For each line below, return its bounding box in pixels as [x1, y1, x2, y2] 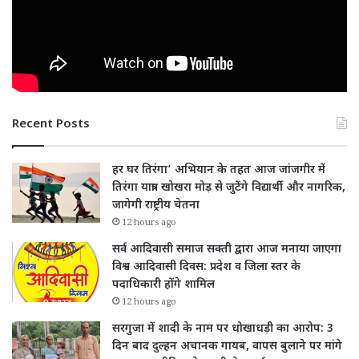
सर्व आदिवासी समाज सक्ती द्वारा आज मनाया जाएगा [112, 242, 341, 258]
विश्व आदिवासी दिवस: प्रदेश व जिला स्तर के [112, 260, 301, 276]
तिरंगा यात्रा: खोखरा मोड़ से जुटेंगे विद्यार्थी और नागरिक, [112, 180, 345, 196]
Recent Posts [12, 117, 90, 133]
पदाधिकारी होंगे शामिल [112, 277, 215, 293]
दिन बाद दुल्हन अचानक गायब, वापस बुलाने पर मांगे [112, 339, 342, 355]
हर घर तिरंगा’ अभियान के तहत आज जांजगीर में [112, 163, 325, 179]
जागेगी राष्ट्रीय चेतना [112, 198, 200, 214]
